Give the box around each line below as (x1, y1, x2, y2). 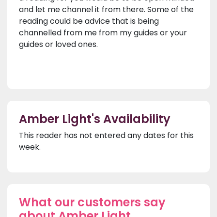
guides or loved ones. (19, 39, 100, 50)
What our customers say (19, 194, 166, 211)
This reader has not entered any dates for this (19, 130, 194, 141)
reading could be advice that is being (19, 15, 159, 27)
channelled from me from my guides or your (19, 27, 187, 39)
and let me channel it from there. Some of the (19, 4, 194, 15)
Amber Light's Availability (19, 111, 170, 127)
